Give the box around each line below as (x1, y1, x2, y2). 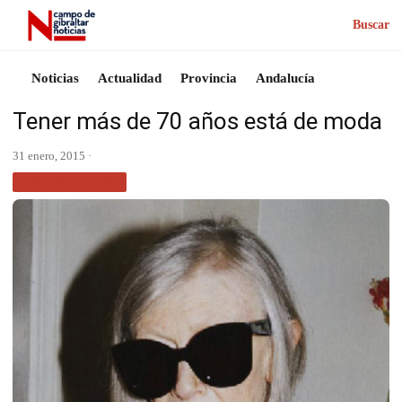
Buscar (353, 18, 389, 32)
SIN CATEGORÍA (22, 174, 118, 188)
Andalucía (256, 70, 315, 85)
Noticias (31, 70, 79, 85)
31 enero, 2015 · (13, 148, 92, 162)
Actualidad (98, 70, 162, 85)
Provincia (180, 70, 237, 85)
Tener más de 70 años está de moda (13, 107, 382, 135)
